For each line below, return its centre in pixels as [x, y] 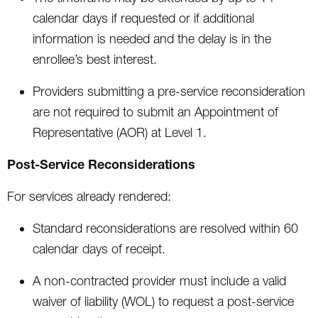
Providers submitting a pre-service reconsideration [169, 91]
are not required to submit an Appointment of [155, 111]
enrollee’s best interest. [95, 59]
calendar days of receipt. [99, 248]
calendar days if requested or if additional [143, 18]
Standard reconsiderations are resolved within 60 [165, 228]
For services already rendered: [89, 196]
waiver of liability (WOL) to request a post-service [163, 301]
